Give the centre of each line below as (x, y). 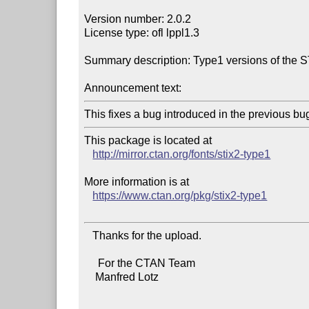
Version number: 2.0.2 (138, 19)
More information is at (137, 181)
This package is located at (150, 140)
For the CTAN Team (91, 263)
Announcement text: (133, 88)
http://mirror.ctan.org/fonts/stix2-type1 (182, 154)
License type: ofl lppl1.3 (142, 32)
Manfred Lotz (90, 277)
